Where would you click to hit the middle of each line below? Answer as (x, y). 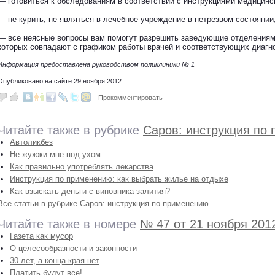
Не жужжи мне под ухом (55, 154)
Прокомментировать (130, 98)
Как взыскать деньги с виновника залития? (90, 191)
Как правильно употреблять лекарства (82, 167)
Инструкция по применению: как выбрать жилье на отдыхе (119, 179)
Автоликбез (31, 142)
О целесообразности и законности (73, 248)
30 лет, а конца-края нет (55, 261)
